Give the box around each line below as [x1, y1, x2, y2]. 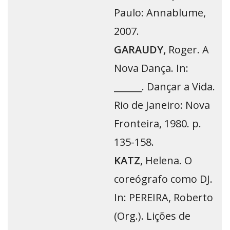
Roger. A [166, 43, 209, 57]
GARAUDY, [114, 43, 166, 57]
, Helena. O [140, 154, 192, 168]
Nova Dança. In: [114, 61, 188, 75]
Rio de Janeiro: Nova [114, 98, 210, 112]
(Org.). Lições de [114, 209, 190, 223]
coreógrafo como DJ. [114, 172, 213, 186]
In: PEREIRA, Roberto [114, 190, 213, 205]
